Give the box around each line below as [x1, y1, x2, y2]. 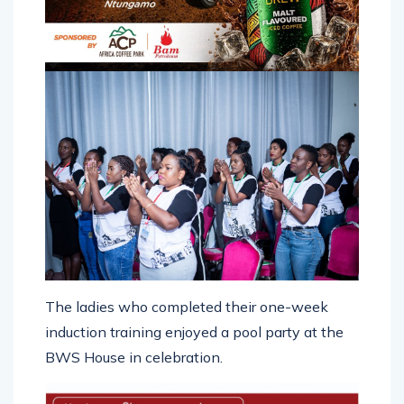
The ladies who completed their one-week [45, 298, 328, 317]
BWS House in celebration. [45, 348, 223, 367]
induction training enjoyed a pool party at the [45, 323, 344, 342]
